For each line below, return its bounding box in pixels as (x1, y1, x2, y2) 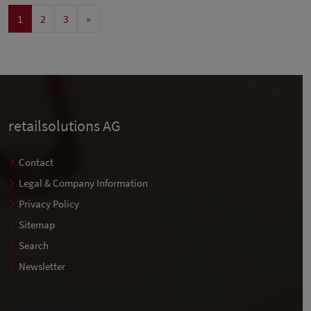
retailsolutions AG (8, 116, 121, 136)
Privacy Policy (19, 197, 79, 211)
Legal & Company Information (19, 176, 148, 190)
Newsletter (19, 260, 65, 274)
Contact (19, 155, 53, 169)
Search (19, 239, 49, 253)
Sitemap (19, 218, 55, 232)
